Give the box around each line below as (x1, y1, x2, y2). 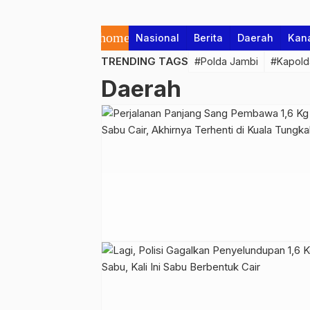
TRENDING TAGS (101, 55, 188, 68)
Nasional (136, 32, 179, 44)
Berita (194, 32, 223, 44)
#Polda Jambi (194, 55, 258, 67)
